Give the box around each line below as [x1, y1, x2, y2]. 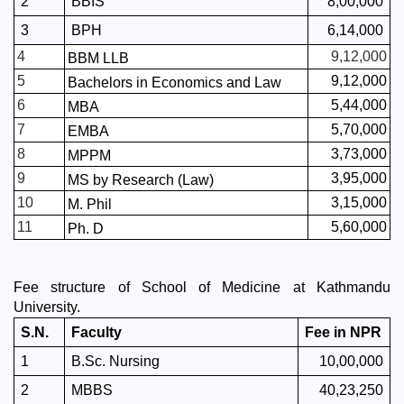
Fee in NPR [304, 325, 381, 340]
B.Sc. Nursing [70, 353, 160, 369]
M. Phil [67, 197, 112, 212]
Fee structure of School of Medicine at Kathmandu [14, 280, 390, 295]
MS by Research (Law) [67, 172, 214, 188]
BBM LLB [67, 50, 129, 66]
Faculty [70, 325, 122, 340]
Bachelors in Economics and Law [67, 75, 281, 90]
